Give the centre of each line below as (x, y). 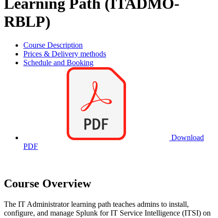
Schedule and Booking (58, 63)
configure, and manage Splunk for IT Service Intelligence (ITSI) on (107, 213)
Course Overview (47, 184)
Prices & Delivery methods (65, 54)
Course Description (53, 45)
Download (187, 138)
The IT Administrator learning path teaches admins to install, (96, 204)
